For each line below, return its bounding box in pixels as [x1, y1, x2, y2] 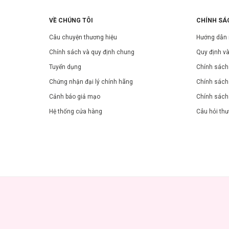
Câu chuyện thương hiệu [49, 34, 117, 41]
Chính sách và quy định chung [49, 49, 134, 56]
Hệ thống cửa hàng [49, 108, 102, 115]
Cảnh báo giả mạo [49, 93, 100, 100]
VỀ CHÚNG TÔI [49, 17, 93, 24]
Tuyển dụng [49, 63, 81, 71]
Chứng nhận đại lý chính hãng [49, 78, 133, 85]
